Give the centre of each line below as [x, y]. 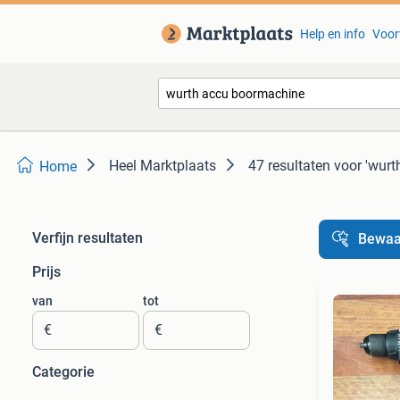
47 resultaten [289, 166]
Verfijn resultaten [87, 238]
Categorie [63, 372]
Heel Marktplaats [162, 166]
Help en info [332, 34]
